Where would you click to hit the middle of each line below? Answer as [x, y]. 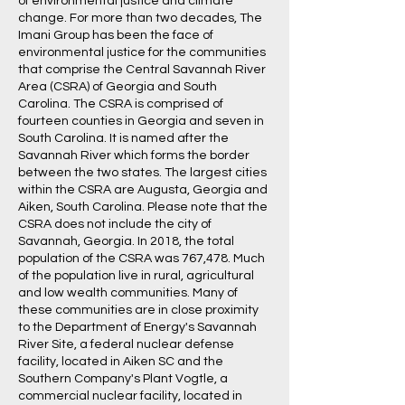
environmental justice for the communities [142, 52]
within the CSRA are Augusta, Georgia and [143, 190]
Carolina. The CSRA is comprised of [121, 104]
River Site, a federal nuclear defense [126, 344]
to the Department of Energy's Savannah [137, 327]
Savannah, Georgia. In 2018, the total [126, 241]
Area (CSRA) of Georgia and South [118, 87]
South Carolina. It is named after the [123, 138]
